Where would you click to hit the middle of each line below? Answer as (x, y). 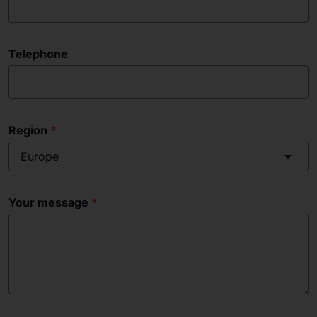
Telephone (38, 54)
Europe (40, 157)
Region (28, 131)
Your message (48, 203)
